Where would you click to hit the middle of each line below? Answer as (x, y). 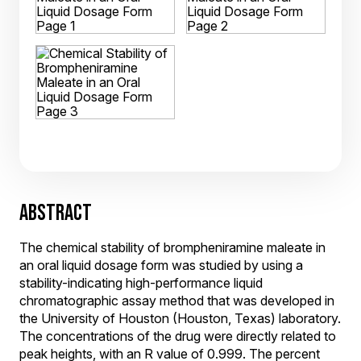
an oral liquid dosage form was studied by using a (161, 265)
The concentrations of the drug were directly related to (178, 336)
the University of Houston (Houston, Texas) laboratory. (180, 318)
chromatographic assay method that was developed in (177, 301)
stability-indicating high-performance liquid (141, 283)
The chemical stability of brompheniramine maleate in (172, 247)
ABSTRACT (56, 212)
